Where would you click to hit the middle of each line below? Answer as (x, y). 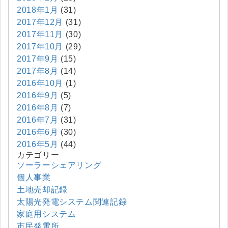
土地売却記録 (42, 189)
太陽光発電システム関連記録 (72, 202)
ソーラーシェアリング (59, 165)
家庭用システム (47, 214)
